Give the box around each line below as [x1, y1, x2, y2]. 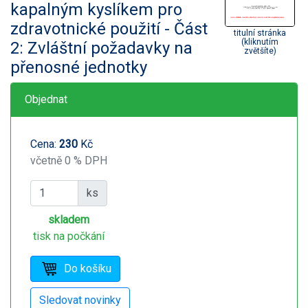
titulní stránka [234, 27, 286, 38]
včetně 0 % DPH [30, 153, 107, 167]
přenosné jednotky [10, 57, 147, 77]
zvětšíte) [243, 45, 276, 56]
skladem [48, 212, 89, 226]
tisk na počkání [33, 229, 104, 243]
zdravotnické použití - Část [10, 19, 208, 38]
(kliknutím [241, 36, 278, 47]
